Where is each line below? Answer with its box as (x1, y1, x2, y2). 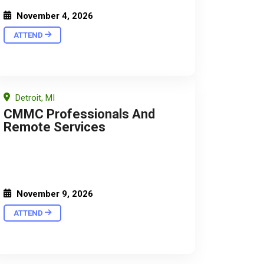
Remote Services (4, 119, 105, 134)
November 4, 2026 (14, 10, 93, 21)
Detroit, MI (13, 92, 55, 103)
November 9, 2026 (14, 188, 93, 199)
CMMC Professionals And (4, 106, 155, 121)
